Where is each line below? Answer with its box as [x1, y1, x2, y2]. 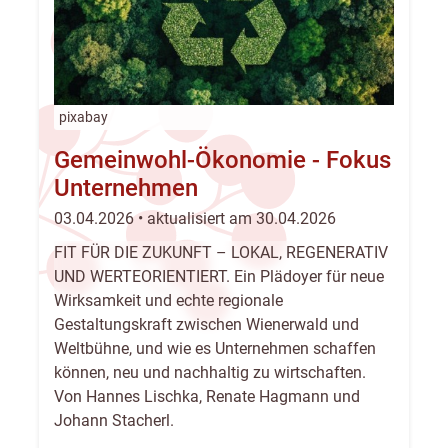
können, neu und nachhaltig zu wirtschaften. [54, 363, 366, 383]
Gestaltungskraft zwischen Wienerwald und [54, 315, 359, 335]
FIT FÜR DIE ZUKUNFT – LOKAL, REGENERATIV [54, 243, 388, 263]
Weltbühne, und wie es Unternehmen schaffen [54, 339, 376, 359]
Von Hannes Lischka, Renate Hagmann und [54, 387, 360, 407]
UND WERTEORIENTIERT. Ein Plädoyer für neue [54, 267, 384, 287]
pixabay [59, 108, 108, 126]
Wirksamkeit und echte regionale [54, 291, 283, 311]
